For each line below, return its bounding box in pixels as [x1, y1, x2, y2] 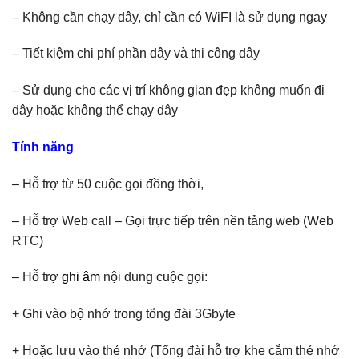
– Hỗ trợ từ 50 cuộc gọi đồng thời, [12, 176, 204, 191]
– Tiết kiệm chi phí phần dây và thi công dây [12, 46, 260, 61]
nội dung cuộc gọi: [100, 270, 208, 284]
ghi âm [62, 270, 100, 284]
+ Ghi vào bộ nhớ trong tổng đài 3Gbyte [12, 307, 236, 321]
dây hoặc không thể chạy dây [12, 103, 178, 118]
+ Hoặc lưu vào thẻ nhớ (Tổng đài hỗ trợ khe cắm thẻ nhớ [12, 343, 340, 357]
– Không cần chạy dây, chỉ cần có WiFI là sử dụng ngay [12, 10, 327, 24]
